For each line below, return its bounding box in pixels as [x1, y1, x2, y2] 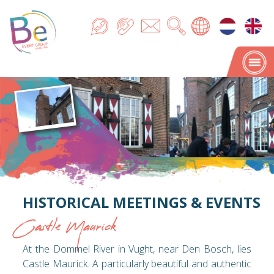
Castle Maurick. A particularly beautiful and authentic [23, 256, 251, 270]
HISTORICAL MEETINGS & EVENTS [23, 192, 261, 213]
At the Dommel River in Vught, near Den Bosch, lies [23, 242, 251, 256]
